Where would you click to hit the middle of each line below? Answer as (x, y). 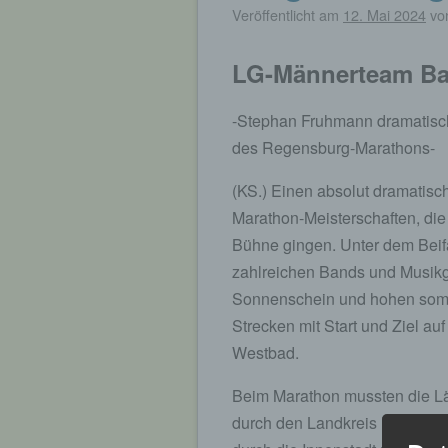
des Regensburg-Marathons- (333, 147)
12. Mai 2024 (384, 14)
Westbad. (267, 352)
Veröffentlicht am (287, 14)
